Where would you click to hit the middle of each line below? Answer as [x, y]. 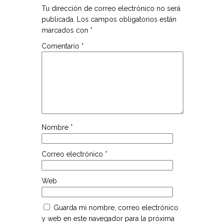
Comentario [61, 46]
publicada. [58, 19]
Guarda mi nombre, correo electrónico [116, 207]
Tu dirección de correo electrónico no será [111, 8]
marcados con [66, 30]
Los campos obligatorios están [127, 19]
